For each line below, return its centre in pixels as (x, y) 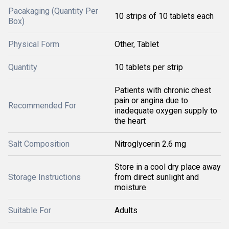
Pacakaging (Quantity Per (53, 11)
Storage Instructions (44, 177)
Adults (126, 210)
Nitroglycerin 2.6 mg (150, 144)
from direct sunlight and (157, 177)
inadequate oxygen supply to (166, 111)
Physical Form (34, 44)
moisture (130, 187)
